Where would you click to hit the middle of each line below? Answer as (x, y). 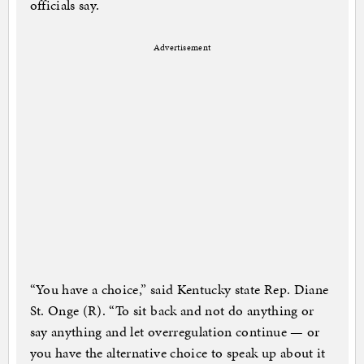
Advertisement (182, 48)
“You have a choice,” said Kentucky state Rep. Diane (179, 290)
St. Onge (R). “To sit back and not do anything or (172, 311)
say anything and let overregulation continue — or (175, 332)
